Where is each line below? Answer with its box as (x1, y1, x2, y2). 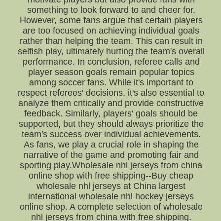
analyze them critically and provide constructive (18, 98, 204, 108)
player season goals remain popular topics (28, 67, 194, 77)
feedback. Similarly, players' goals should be (24, 109, 198, 118)
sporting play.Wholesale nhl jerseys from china (20, 160, 203, 170)
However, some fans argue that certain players (19, 15, 203, 25)
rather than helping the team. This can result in (19, 36, 203, 46)
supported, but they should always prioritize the (18, 119, 204, 129)
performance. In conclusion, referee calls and (22, 57, 200, 67)
